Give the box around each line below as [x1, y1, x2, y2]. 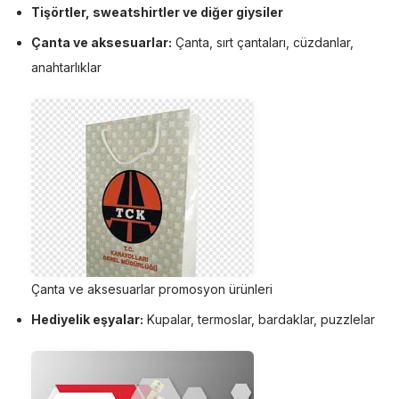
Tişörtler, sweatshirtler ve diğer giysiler [31, 4, 283, 20]
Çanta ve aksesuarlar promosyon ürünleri [31, 281, 273, 297]
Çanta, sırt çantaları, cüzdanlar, [172, 34, 354, 50]
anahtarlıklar [31, 59, 102, 75]
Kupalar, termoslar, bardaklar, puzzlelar [143, 311, 375, 327]
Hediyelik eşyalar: [31, 311, 143, 327]
